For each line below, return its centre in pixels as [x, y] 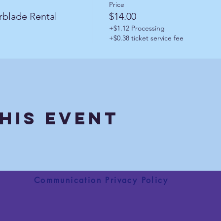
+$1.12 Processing [137, 28]
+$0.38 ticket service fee [146, 38]
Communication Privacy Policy [101, 180]
